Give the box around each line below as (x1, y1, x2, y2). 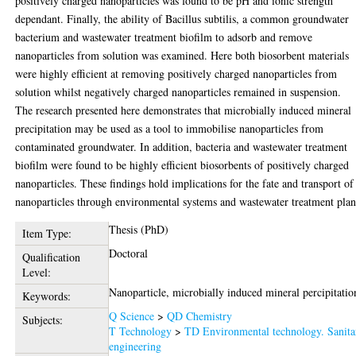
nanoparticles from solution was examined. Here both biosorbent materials (15, 47, 350, 63)
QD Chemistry (167, 308, 233, 323)
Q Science (109, 308, 155, 323)
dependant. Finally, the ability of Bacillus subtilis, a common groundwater (15, 10, 350, 26)
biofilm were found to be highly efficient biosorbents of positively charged (15, 157, 350, 172)
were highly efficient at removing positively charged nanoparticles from (15, 65, 338, 81)
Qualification (21, 249, 80, 265)
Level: (21, 264, 51, 280)
